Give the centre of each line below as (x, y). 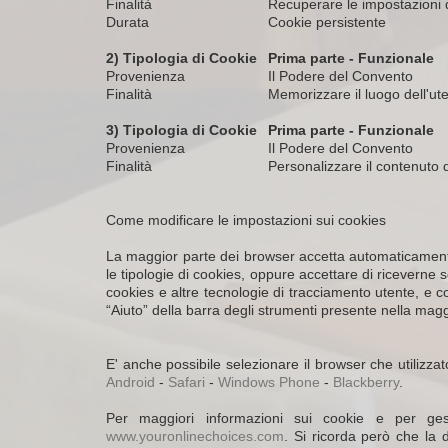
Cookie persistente (327, 22)
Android (130, 382)
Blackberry (366, 382)
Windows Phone (269, 382)
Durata (127, 22)
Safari (186, 382)
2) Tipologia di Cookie (181, 58)
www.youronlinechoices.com (195, 436)
